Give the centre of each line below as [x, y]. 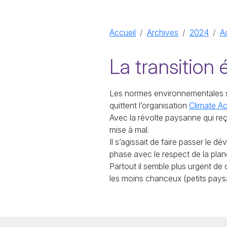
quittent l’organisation [149, 105]
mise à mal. [129, 130]
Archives [163, 32]
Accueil [123, 32]
